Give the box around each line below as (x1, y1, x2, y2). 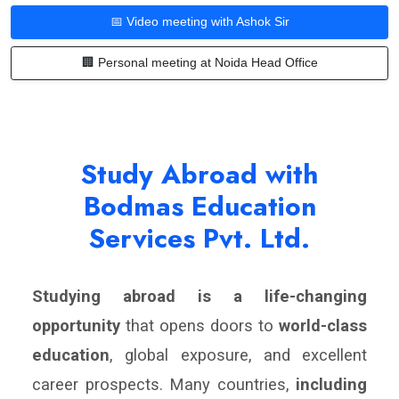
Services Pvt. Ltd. (89, 218, 310, 257)
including (296, 374, 367, 394)
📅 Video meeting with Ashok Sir (110, 14, 289, 29)
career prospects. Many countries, (32, 374, 296, 394)
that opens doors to (120, 315, 279, 335)
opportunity (32, 315, 120, 335)
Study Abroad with (81, 154, 318, 193)
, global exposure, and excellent (110, 345, 367, 364)
